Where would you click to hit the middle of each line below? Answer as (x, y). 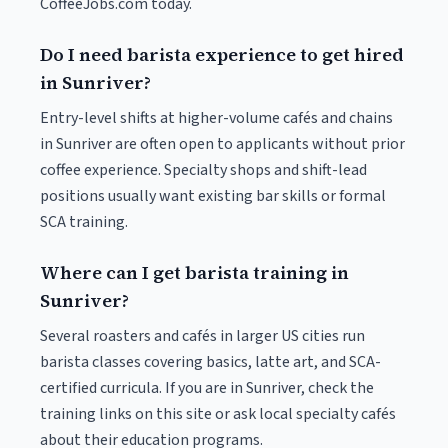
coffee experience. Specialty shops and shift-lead (203, 170)
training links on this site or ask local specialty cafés (218, 414)
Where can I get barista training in (194, 272)
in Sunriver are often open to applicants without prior (222, 144)
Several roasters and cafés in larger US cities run (202, 336)
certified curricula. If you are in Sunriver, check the (207, 388)
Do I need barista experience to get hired (222, 54)
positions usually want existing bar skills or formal (213, 196)
